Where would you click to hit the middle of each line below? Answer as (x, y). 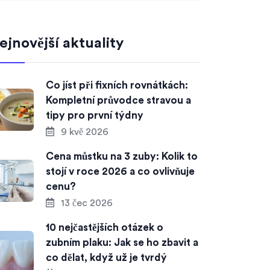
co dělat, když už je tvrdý (106, 258)
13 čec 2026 (86, 203)
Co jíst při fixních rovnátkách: (117, 85)
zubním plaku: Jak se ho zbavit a (122, 243)
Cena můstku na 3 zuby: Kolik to (122, 156)
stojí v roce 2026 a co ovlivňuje (120, 171)
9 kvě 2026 (83, 132)
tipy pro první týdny (95, 115)
